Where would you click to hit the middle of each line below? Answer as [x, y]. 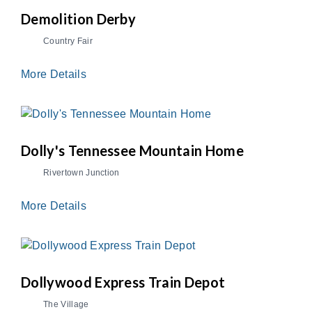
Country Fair [68, 41]
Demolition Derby [79, 19]
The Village [66, 304]
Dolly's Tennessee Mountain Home [132, 151]
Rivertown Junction [81, 173]
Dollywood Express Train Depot [123, 282]
